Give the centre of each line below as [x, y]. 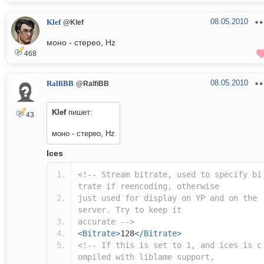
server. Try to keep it [130, 210]
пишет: [79, 113]
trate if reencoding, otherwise [148, 187]
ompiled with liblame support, [146, 257]
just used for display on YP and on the [167, 198]
